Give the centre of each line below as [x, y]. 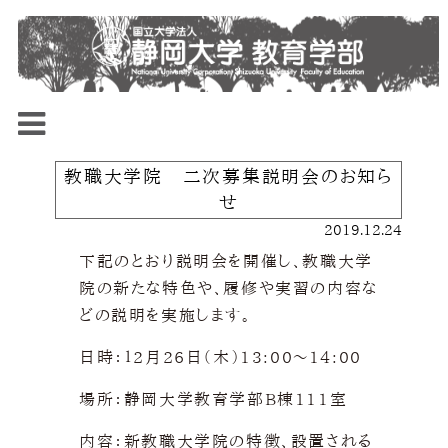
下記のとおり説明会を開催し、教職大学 [225, 261]
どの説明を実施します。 [165, 315]
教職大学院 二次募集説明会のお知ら [228, 176]
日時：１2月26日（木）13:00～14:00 [220, 357]
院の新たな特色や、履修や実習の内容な [228, 288]
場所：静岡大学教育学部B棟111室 [213, 399]
